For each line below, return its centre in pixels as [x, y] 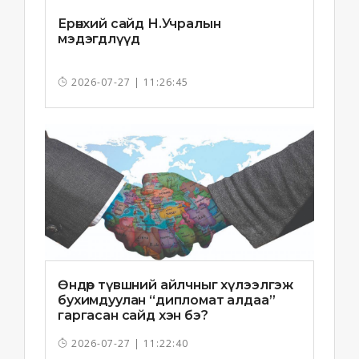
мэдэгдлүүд [99, 39]
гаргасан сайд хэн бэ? [133, 315]
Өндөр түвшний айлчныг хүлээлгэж [176, 285]
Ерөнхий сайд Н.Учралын [139, 24]
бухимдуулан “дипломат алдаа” [167, 300]
